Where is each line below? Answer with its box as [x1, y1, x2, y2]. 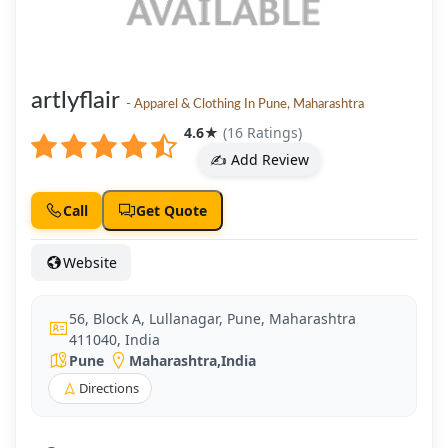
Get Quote [136, 200, 207, 220]
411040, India [69, 329, 160, 349]
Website [63, 252, 117, 272]
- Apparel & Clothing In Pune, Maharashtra [126, 96, 364, 111]
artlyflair [31, 88, 126, 113]
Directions [79, 378, 139, 397]
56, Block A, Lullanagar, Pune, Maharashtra [69, 308, 356, 328]
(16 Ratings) [222, 122, 302, 142]
